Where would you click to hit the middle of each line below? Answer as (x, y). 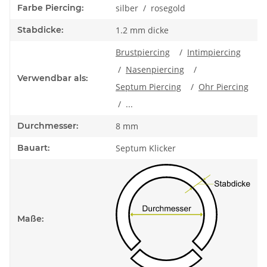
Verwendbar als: (52, 78)
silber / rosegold (150, 8)
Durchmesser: (48, 126)
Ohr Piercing (223, 87)
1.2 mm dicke (142, 30)
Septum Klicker (146, 148)
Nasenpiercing (155, 70)
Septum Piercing (148, 87)
